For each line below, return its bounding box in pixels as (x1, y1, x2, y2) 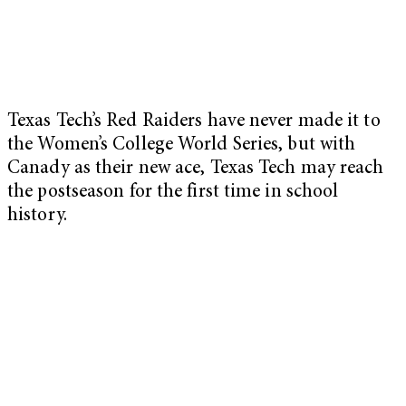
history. (7, 207, 76, 227)
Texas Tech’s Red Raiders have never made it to (7, 112, 381, 132)
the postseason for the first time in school (7, 183, 339, 203)
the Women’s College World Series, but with (7, 136, 356, 156)
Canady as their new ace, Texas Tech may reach (7, 159, 384, 179)
